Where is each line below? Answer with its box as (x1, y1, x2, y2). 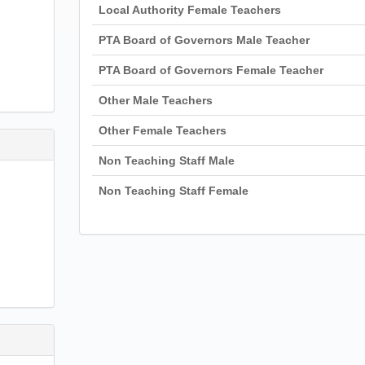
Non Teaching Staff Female (98, 184, 248, 197)
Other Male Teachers (98, 94, 213, 107)
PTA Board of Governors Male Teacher (98, 33, 310, 46)
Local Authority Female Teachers (98, 3, 281, 16)
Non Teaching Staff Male (98, 154, 235, 167)
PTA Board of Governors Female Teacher (98, 64, 323, 77)
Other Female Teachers (98, 124, 226, 137)
